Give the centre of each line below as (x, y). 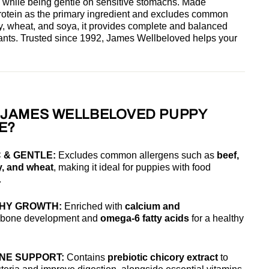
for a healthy (216, 218)
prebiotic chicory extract (163, 257)
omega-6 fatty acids (145, 218)
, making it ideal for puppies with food (132, 167)
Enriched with (93, 206)
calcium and (153, 206)
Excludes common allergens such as (136, 155)
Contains (86, 257)
